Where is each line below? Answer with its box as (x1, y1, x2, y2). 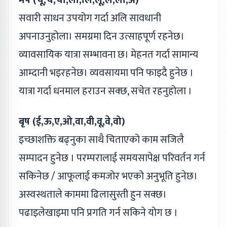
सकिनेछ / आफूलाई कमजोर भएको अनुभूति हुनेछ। (19, 167, 198, 185)
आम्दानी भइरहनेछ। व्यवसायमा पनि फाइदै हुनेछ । (19, 64, 194, 82)
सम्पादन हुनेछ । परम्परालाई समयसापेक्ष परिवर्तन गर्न (19, 149, 205, 167)
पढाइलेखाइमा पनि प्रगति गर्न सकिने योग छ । (19, 204, 178, 221)
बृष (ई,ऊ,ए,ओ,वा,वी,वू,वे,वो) (19, 112, 125, 130)
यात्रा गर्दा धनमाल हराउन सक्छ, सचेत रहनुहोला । (19, 82, 192, 100)
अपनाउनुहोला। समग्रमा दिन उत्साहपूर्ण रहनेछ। (19, 27, 184, 45)
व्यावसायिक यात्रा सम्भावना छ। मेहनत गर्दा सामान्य (19, 46, 198, 63)
